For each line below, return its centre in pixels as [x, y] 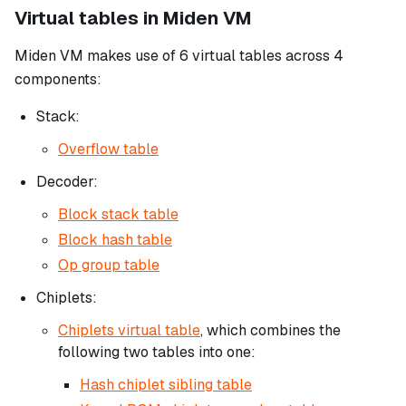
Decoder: [67, 182]
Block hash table [115, 240]
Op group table [109, 265]
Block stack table [118, 214]
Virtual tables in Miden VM [133, 18]
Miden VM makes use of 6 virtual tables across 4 [179, 56]
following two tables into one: [157, 352]
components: [58, 79]
